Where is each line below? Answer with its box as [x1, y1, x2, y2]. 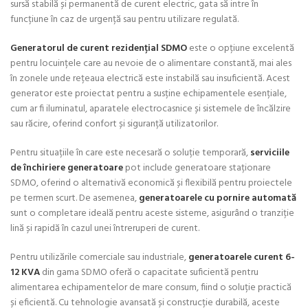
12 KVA [10, 264, 40, 280]
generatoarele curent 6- [188, 249, 295, 265]
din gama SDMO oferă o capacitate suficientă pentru [40, 264, 258, 280]
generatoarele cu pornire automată [139, 190, 296, 206]
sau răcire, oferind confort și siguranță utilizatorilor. [10, 115, 218, 132]
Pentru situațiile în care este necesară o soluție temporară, [10, 144, 250, 161]
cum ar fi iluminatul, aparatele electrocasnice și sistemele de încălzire [10, 100, 291, 117]
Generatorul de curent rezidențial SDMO [10, 40, 187, 56]
